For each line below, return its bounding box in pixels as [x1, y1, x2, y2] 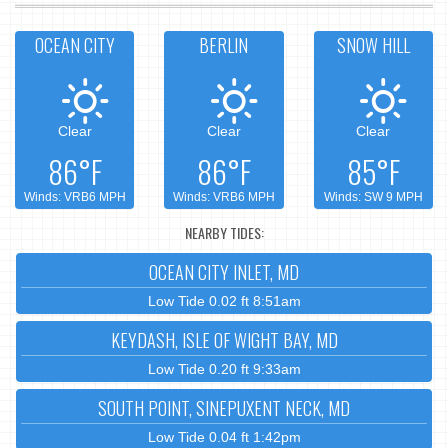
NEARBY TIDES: [184, 222, 264, 244]
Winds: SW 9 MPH [323, 189, 423, 204]
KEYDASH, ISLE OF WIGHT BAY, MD [110, 326, 338, 353]
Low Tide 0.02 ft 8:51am [147, 292, 301, 309]
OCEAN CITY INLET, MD [149, 258, 299, 285]
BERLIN [199, 31, 249, 58]
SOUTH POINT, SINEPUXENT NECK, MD [98, 394, 350, 421]
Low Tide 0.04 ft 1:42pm [147, 428, 301, 445]
